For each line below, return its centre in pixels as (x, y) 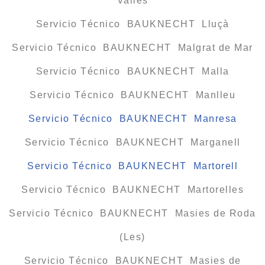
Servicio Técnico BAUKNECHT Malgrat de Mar (132, 47)
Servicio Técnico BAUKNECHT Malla (132, 71)
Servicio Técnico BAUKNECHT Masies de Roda (132, 213)
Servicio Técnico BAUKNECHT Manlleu (132, 95)
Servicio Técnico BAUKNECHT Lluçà (132, 24)
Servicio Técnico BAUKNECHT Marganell (132, 142)
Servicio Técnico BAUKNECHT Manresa (132, 118)
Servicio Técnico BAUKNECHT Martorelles (132, 189)
